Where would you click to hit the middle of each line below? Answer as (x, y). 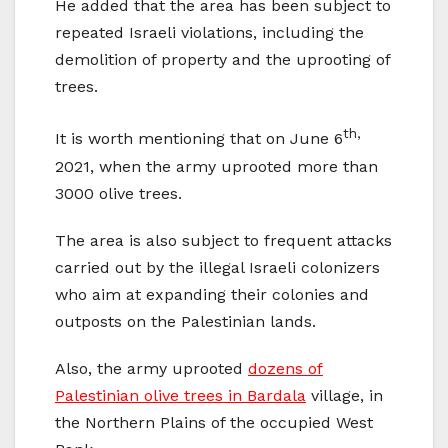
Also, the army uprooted (151, 368)
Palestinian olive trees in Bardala (180, 395)
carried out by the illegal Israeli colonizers (217, 267)
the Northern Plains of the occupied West (214, 422)
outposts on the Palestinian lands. (185, 321)
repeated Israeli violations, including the (209, 33)
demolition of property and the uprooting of (222, 60)
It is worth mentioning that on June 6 (199, 139)
